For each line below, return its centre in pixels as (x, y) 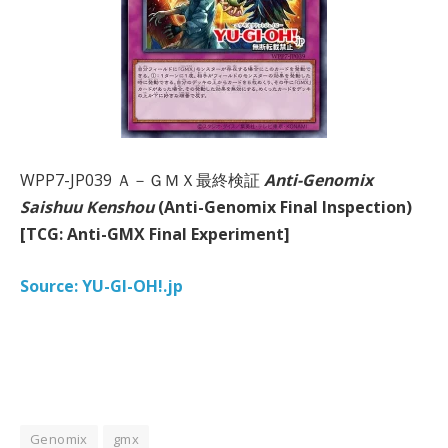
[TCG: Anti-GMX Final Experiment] (155, 234)
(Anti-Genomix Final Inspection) (283, 207)
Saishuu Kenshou (87, 207)
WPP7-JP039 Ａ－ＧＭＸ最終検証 (142, 180)
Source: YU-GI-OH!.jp (101, 285)
